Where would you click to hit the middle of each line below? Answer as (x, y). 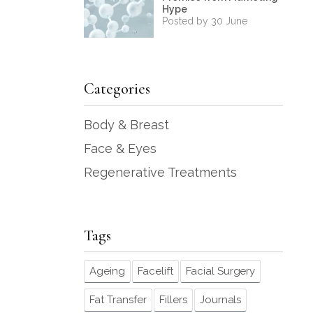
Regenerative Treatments (160, 172)
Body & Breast (126, 125)
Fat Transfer (118, 300)
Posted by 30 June (205, 21)
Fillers (173, 300)
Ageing (108, 271)
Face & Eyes (121, 148)
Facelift (155, 271)
